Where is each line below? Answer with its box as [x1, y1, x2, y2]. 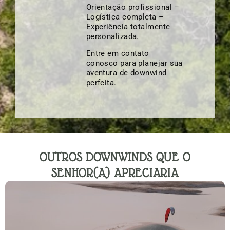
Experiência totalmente [86, 22, 170, 31]
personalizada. [86, 31, 139, 41]
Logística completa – [86, 12, 164, 22]
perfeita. [86, 78, 117, 88]
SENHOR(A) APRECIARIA [51, 166, 179, 180]
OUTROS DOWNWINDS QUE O [39, 150, 191, 164]
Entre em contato [86, 49, 149, 59]
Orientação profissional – [86, 2, 180, 12]
